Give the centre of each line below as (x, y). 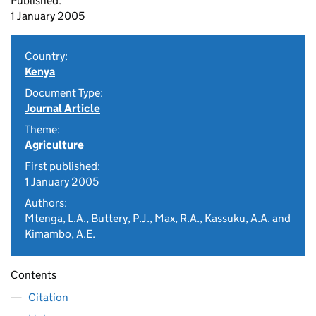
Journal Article (62, 108)
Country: (46, 56)
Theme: (42, 129)
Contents (34, 275)
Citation (48, 297)
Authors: (46, 203)
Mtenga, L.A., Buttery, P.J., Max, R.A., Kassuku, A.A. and (158, 218)
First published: (62, 166)
